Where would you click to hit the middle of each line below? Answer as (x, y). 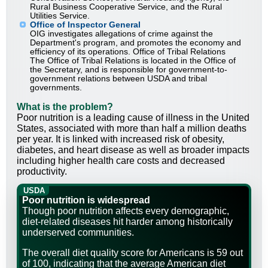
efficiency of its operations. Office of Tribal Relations (128, 52)
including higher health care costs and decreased (121, 161)
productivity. (42, 172)
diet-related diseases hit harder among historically (127, 222)
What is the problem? (65, 107)
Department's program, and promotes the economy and (135, 43)
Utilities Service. (60, 16)
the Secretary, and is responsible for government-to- (129, 70)
